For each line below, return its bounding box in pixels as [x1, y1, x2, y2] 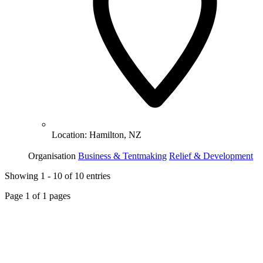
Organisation [28, 151, 76, 161]
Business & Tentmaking [78, 151, 167, 161]
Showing [5, 171, 41, 181]
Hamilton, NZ [89, 130, 141, 140]
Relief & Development [169, 151, 253, 161]
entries [84, 171, 110, 181]
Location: [52, 130, 89, 140]
